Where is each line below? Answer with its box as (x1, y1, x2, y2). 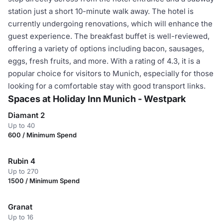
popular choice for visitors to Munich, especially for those (8, 69, 214, 78)
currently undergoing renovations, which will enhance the (8, 19, 213, 28)
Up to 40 (8, 121, 35, 129)
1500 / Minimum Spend (8, 177, 80, 185)
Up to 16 (8, 213, 33, 221)
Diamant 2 (8, 111, 45, 120)
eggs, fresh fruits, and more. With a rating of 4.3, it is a (8, 56, 200, 66)
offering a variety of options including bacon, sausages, (8, 44, 204, 53)
